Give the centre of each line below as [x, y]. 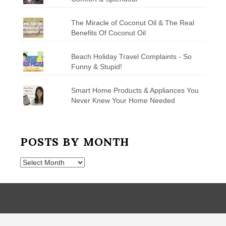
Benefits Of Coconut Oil [108, 33]
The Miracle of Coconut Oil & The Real [132, 22]
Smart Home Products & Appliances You [135, 90]
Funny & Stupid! [96, 66]
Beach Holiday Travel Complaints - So [131, 56]
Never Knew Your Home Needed [123, 100]
